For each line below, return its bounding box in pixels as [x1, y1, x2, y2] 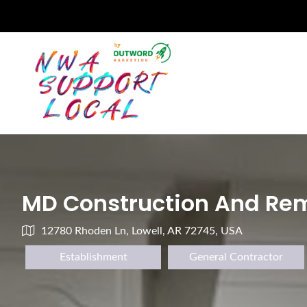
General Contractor [188, 251, 283, 263]
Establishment [59, 251, 127, 263]
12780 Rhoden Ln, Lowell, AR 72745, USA [41, 225, 243, 237]
